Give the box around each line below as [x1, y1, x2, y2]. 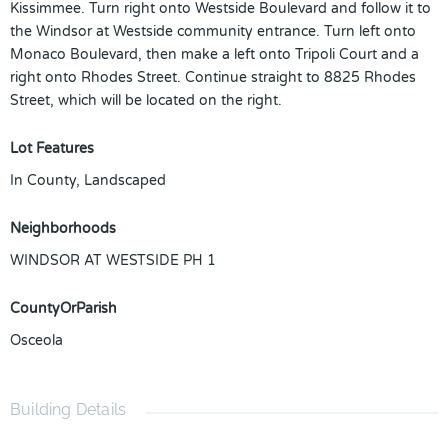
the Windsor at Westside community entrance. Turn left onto [10, 23, 416, 40]
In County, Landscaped [10, 172, 166, 189]
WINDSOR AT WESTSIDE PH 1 [10, 252, 216, 269]
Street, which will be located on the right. [10, 92, 282, 109]
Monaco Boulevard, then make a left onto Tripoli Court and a [10, 46, 419, 63]
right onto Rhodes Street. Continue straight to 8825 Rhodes [10, 69, 416, 86]
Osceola [10, 332, 63, 349]
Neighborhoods [10, 220, 116, 237]
